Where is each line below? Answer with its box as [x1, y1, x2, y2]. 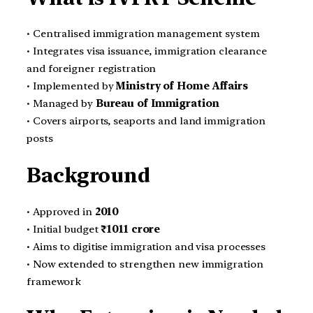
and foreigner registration [27, 62, 156, 75]
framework [27, 275, 82, 288]
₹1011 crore [101, 222, 161, 235]
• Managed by [27, 97, 96, 110]
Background [27, 163, 150, 187]
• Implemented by [27, 80, 117, 93]
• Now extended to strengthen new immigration [27, 257, 263, 270]
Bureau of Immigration [95, 97, 219, 110]
